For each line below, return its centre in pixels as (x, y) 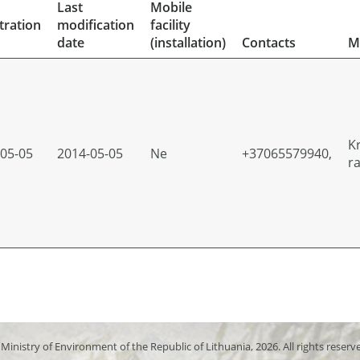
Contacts (269, 43)
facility (170, 25)
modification (96, 25)
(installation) (188, 43)
